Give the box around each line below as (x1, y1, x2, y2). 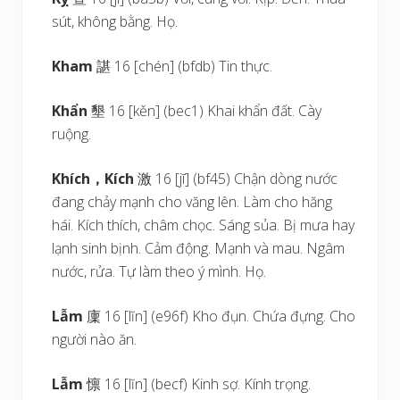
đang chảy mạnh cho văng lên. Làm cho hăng (52, 192, 333, 212)
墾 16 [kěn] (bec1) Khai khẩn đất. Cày (91, 101, 322, 121)
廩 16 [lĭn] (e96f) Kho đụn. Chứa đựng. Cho (87, 306, 356, 326)
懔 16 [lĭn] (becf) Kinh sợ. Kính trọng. (83, 374, 312, 394)
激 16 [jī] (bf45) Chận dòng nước (137, 169, 338, 188)
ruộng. (52, 124, 92, 144)
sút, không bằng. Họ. (52, 12, 179, 31)
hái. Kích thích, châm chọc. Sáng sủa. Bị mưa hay (52, 215, 355, 235)
